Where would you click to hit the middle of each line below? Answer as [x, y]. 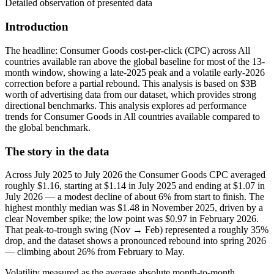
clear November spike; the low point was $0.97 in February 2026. [132, 219]
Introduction [37, 27]
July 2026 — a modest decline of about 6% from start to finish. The [135, 197]
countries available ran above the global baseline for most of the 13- [135, 61]
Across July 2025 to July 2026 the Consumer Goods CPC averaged [135, 175]
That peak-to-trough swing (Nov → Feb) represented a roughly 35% [137, 230]
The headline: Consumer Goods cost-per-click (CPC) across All [128, 50]
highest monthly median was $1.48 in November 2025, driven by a [134, 208]
